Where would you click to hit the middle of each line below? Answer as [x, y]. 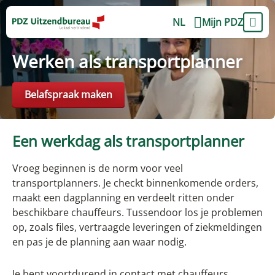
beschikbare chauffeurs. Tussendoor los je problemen [137, 212]
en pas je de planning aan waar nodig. [99, 242]
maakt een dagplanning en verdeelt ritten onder [123, 198]
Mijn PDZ [223, 22]
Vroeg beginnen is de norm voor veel [98, 168]
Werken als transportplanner [127, 61]
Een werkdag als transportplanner [128, 141]
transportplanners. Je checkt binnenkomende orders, [135, 183]
